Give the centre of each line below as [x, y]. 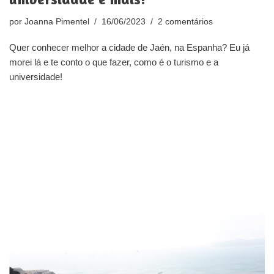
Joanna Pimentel [57, 21]
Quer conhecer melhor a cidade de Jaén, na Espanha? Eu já [129, 47]
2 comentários [185, 21]
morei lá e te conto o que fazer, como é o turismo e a [114, 62]
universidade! [36, 76]
